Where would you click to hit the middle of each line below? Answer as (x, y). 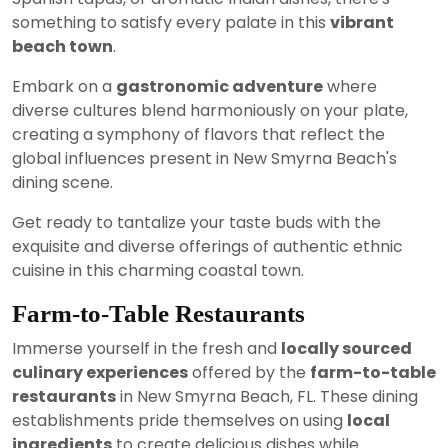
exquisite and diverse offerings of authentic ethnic (207, 246)
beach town (62, 46)
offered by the (249, 372)
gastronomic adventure (219, 86)
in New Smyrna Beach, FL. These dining (267, 396)
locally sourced (346, 348)
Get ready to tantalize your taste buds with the (196, 222)
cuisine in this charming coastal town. (158, 270)
